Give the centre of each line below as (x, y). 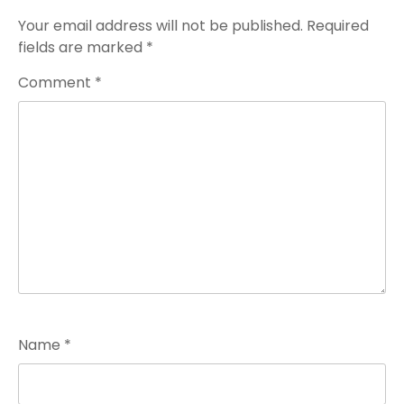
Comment (56, 83)
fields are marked (82, 47)
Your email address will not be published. (161, 26)
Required (338, 26)
